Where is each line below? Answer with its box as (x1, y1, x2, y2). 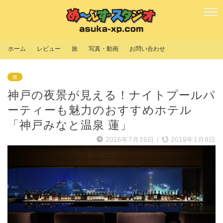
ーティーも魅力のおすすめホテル (7, 104, 192, 117)
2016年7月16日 (106, 136, 154, 144)
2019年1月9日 (168, 136, 216, 144)
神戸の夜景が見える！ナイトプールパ (7, 89, 216, 102)
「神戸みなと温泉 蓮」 (7, 118, 132, 132)
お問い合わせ (129, 45, 165, 53)
